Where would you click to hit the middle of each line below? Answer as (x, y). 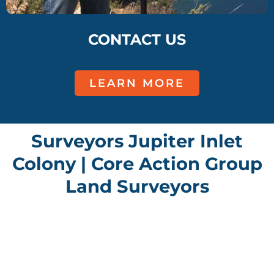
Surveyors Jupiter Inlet (137, 141)
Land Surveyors (137, 187)
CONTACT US (137, 40)
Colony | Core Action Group (137, 164)
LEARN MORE (137, 83)
